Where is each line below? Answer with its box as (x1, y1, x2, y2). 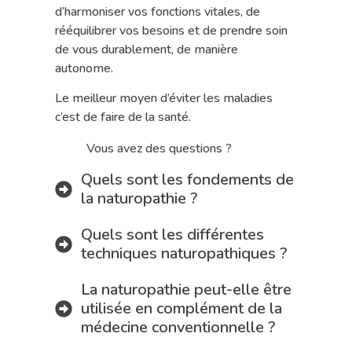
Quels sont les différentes (80, 224, 264, 246)
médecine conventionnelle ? (80, 317, 276, 339)
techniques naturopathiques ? (80, 243, 288, 265)
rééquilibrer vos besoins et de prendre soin (55, 21, 288, 39)
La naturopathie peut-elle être (80, 279, 291, 301)
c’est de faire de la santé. (55, 108, 191, 126)
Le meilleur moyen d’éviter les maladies (55, 90, 273, 108)
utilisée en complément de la (80, 298, 282, 320)
